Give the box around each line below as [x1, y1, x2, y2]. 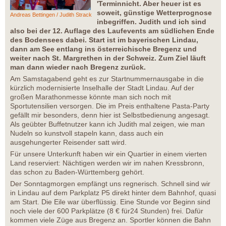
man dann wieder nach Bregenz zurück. [10, 63, 150, 72]
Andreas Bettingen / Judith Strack [10, 12, 92, 18]
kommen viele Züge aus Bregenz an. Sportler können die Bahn [10, 216, 211, 224]
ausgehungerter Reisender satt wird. [10, 138, 127, 147]
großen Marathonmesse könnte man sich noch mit [10, 93, 171, 101]
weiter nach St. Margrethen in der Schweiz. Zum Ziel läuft [10, 54, 206, 63]
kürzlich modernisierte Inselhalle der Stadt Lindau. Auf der [10, 84, 194, 92]
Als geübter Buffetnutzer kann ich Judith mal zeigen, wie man [10, 120, 205, 129]
